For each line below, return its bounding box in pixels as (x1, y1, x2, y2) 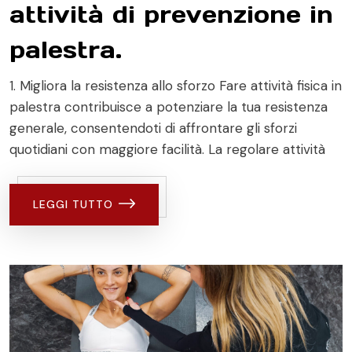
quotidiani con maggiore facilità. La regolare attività (9, 140, 325, 158)
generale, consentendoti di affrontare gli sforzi (9, 119, 297, 137)
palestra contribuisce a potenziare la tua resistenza (9, 97, 328, 115)
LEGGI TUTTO (33, 196, 113, 211)
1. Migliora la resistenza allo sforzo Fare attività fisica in (9, 76, 342, 94)
